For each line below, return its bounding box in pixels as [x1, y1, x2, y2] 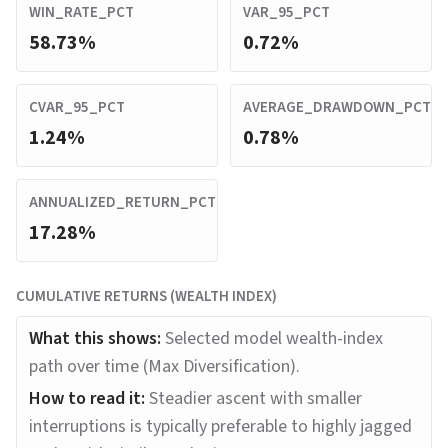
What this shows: [29, 326, 161, 351]
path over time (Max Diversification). [29, 354, 300, 379]
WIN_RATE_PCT [29, 2, 134, 23]
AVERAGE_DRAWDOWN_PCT [243, 97, 431, 118]
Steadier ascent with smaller [149, 386, 362, 411]
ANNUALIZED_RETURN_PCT [29, 192, 216, 213]
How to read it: [29, 386, 145, 411]
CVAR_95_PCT [29, 97, 125, 118]
